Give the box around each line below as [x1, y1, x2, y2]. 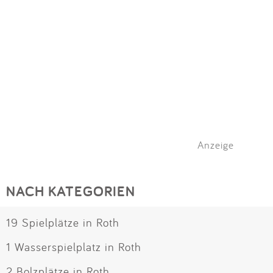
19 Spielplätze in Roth [6, 214, 119, 230]
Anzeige [197, 138, 234, 151]
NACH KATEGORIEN [6, 181, 135, 200]
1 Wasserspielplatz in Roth [6, 239, 141, 254]
